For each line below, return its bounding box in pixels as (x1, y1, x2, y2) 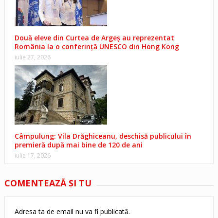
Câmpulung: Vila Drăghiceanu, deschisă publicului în (14, 131, 191, 141)
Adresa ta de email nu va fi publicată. (14, 207, 130, 217)
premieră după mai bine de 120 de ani (14, 140, 143, 150)
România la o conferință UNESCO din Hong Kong (14, 42, 179, 52)
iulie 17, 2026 (14, 151, 51, 160)
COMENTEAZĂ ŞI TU (4, 177, 91, 189)
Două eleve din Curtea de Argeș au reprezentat (14, 33, 174, 43)
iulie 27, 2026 (14, 53, 51, 62)
